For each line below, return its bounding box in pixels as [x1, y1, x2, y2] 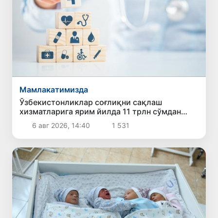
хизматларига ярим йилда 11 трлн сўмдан [19, 106, 182, 116]
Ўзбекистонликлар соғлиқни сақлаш [19, 97, 163, 107]
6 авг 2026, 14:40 [30, 121, 92, 129]
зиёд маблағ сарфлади [19, 115, 108, 126]
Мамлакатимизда [19, 84, 89, 94]
